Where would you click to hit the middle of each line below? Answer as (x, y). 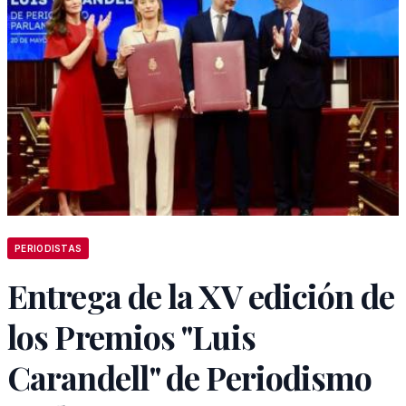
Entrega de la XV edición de (201, 295)
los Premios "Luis (131, 336)
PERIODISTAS (48, 248)
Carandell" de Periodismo (190, 377)
